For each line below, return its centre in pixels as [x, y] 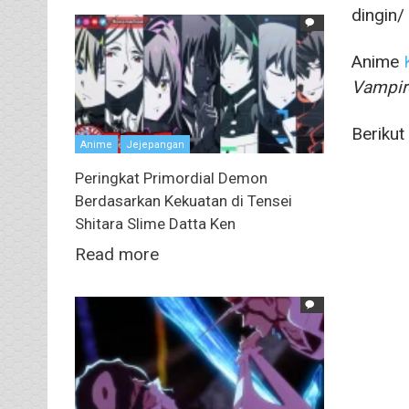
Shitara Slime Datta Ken [155, 224]
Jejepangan [155, 145]
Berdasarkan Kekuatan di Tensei [184, 201]
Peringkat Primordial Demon [171, 178]
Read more [117, 255]
